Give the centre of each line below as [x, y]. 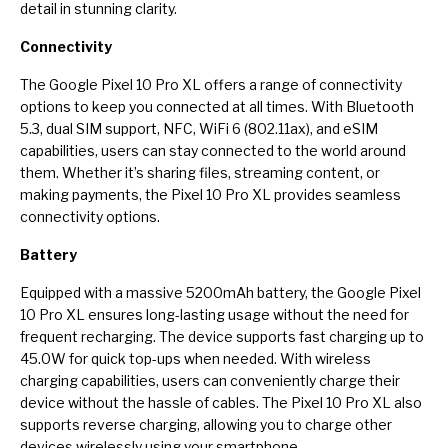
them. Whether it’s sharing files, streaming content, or [200, 172]
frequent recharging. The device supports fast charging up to [222, 336]
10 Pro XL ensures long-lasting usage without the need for [214, 314]
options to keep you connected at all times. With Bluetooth [217, 106]
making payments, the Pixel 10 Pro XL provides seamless [210, 194]
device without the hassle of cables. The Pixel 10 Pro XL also [221, 402]
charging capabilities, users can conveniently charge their [210, 380]
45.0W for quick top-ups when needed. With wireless [195, 358]
